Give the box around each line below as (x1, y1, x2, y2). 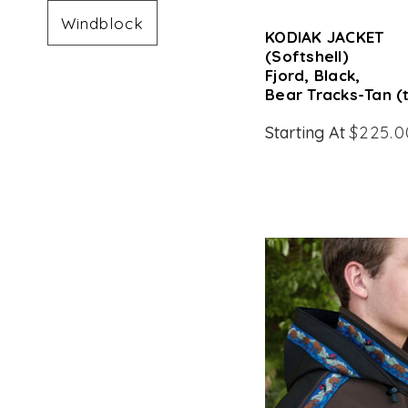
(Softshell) (265, 46, 349, 66)
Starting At (265, 122, 351, 143)
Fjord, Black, (265, 66, 361, 85)
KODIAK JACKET (265, 27, 384, 46)
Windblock (60, 13, 144, 33)
